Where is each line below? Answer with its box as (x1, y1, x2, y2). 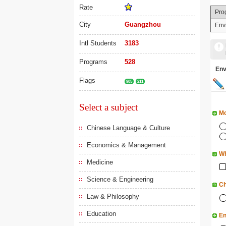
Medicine (87, 158, 113, 166)
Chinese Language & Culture (87, 124, 170, 132)
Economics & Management (87, 141, 166, 149)
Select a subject (79, 102, 138, 112)
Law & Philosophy (87, 193, 139, 200)
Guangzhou (125, 21, 161, 28)
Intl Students (79, 39, 117, 47)
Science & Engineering (87, 176, 153, 183)
